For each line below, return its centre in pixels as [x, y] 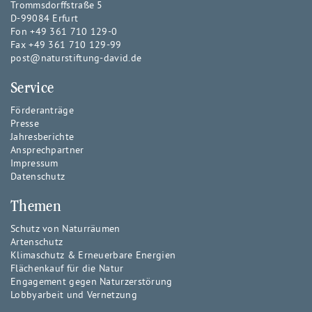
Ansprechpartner [47, 150]
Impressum [34, 163]
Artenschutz [37, 242]
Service [32, 87]
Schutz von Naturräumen [65, 228]
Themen [36, 205]
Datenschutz [38, 176]
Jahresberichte [42, 136]
